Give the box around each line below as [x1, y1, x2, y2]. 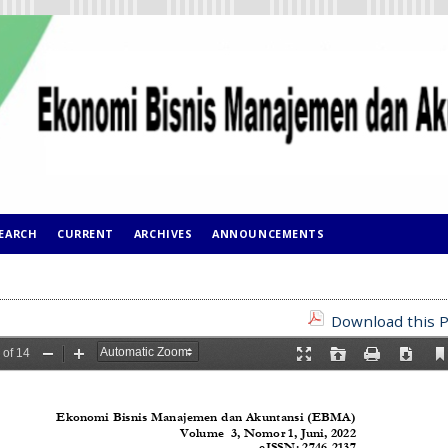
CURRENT [57, 226, 114, 241]
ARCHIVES [133, 226, 193, 241]
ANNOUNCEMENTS [212, 226, 325, 241]
